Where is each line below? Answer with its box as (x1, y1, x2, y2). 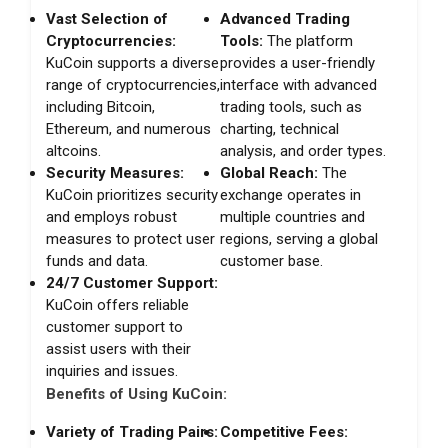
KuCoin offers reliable (46, 295, 189, 314)
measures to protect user (46, 229, 215, 248)
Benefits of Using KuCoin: (46, 384, 227, 403)
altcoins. (46, 141, 101, 160)
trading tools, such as (220, 97, 363, 116)
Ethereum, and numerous (46, 119, 211, 138)
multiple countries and (220, 207, 366, 226)
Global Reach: (220, 163, 319, 182)
